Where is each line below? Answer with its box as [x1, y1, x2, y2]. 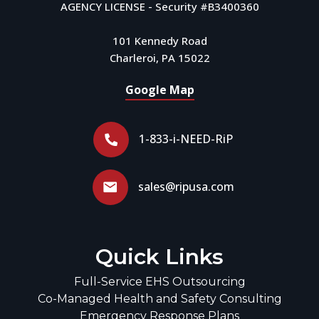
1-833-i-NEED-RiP [139, 131, 233, 147]
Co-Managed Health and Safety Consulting [37, 292, 282, 305]
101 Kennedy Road [112, 33, 207, 48]
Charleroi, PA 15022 [109, 51, 210, 65]
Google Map [125, 82, 194, 98]
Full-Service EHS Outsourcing [73, 275, 246, 288]
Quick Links [95, 244, 224, 270]
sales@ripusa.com [137, 179, 234, 194]
